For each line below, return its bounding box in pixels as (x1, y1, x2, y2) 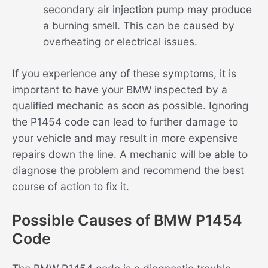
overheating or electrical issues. (42, 35, 197, 48)
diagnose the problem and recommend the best (12, 164, 244, 177)
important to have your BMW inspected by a (12, 83, 227, 96)
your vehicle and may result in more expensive (12, 132, 238, 145)
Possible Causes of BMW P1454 (12, 211, 242, 230)
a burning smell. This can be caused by (42, 19, 234, 32)
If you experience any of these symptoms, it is (12, 67, 236, 80)
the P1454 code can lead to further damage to (12, 115, 238, 129)
